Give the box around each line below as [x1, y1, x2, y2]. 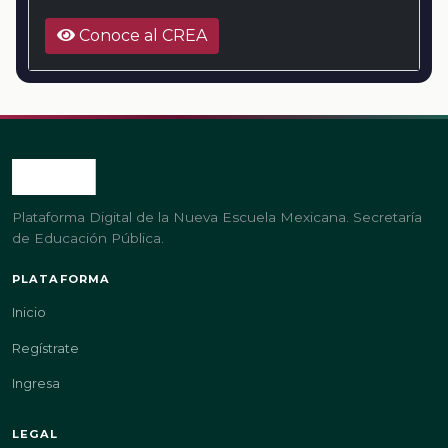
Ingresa [12, 375, 60, 391]
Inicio [12, 305, 46, 321]
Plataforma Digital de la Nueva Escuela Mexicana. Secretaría [12, 209, 422, 226]
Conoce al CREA [75, 26, 207, 46]
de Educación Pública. [12, 230, 164, 247]
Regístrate [12, 340, 79, 356]
